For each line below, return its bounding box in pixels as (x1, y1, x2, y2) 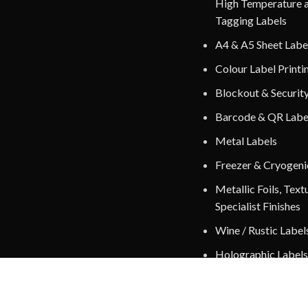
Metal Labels (214, 133, 277, 147)
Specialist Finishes (214, 199, 300, 212)
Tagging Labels (214, 13, 287, 27)
